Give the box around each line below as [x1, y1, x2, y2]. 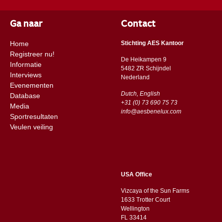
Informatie [9, 60, 42, 69]
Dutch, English [121, 90, 160, 98]
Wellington [121, 205, 150, 213]
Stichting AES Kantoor [121, 40, 184, 47]
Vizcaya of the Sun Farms [121, 187, 189, 195]
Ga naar [9, 20, 43, 29]
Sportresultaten [9, 112, 58, 121]
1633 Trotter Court [121, 196, 170, 204]
